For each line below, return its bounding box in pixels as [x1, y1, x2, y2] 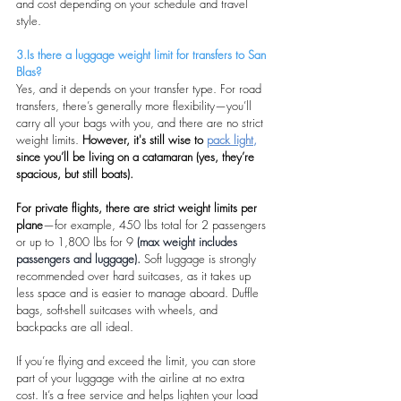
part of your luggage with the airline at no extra [16, 369, 248, 386]
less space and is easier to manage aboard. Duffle [16, 284, 262, 301]
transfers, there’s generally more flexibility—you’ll [16, 97, 255, 114]
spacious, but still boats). [16, 165, 133, 182]
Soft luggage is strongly [144, 250, 260, 267]
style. [16, 12, 41, 29]
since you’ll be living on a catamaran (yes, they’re [16, 148, 258, 165]
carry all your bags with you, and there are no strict [16, 114, 267, 131]
